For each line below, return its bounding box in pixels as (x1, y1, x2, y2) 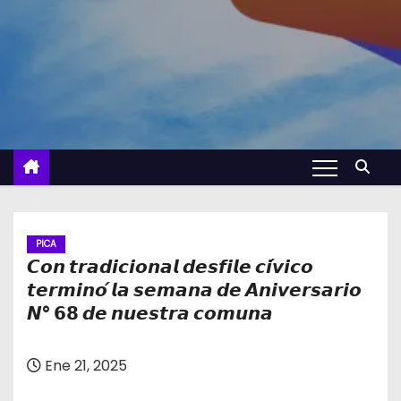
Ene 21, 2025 (41, 355, 127, 376)
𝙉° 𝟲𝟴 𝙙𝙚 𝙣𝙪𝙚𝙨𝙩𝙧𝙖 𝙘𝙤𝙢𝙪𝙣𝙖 (27, 303, 273, 324)
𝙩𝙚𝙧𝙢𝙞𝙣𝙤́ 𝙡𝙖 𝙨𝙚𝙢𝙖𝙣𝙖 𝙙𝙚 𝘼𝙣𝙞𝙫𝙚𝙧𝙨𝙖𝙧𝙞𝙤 (27, 279, 362, 301)
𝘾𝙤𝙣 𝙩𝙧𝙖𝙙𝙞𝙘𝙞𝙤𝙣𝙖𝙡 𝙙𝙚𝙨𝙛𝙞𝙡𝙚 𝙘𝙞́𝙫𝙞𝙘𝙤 (27, 256, 313, 277)
